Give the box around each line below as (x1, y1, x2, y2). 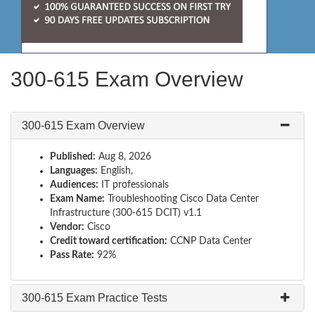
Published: (50, 152, 96, 162)
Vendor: (50, 222, 84, 232)
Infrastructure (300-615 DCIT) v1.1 (50, 208, 202, 218)
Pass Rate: (50, 250, 94, 260)
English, (98, 166, 133, 176)
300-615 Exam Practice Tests (22, 292, 167, 304)
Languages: (50, 166, 98, 176)
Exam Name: (50, 194, 105, 204)
